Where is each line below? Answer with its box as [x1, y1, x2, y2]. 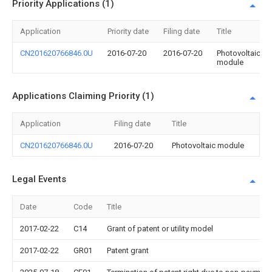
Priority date [107, 27, 149, 36]
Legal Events [12, 174, 66, 185]
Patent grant [107, 246, 149, 255]
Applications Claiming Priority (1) [12, 90, 154, 101]
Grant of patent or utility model [107, 224, 213, 233]
